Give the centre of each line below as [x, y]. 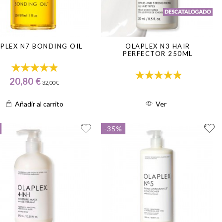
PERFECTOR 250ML [158, 54]
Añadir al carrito [39, 104]
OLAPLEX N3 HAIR [158, 46]
